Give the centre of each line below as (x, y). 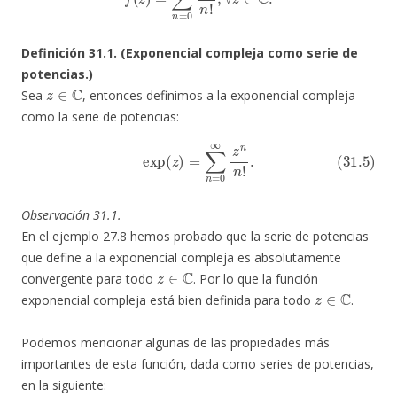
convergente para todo (89, 279)
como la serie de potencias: (100, 117)
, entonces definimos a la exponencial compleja (218, 96)
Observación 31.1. (71, 215)
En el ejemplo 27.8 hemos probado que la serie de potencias (195, 237)
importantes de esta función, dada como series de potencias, (198, 364)
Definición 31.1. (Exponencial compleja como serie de (190, 53)
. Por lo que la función (255, 279)
